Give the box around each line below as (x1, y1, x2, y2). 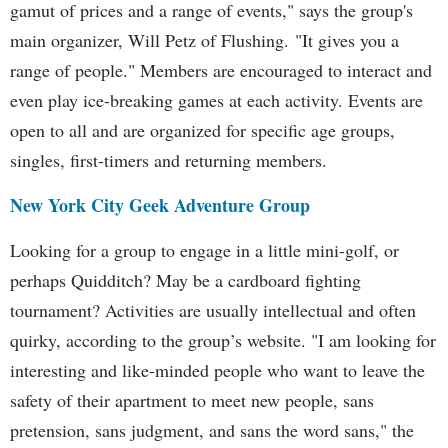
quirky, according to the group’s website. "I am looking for (10, 328, 436, 352)
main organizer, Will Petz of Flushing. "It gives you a (10, 28, 399, 52)
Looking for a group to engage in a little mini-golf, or (10, 238, 399, 262)
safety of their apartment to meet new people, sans (10, 388, 374, 412)
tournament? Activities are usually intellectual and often (10, 298, 416, 322)
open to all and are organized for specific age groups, (10, 118, 395, 142)
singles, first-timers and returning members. (10, 148, 327, 172)
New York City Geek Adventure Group (10, 192, 310, 218)
